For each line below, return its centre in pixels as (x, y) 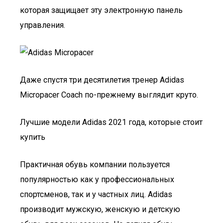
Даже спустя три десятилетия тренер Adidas (102, 80)
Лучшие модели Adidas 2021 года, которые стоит (111, 122)
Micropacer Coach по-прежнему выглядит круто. (109, 95)
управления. (43, 25)
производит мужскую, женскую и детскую (100, 209)
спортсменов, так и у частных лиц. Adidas (96, 194)
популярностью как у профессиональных (97, 179)
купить (33, 137)
